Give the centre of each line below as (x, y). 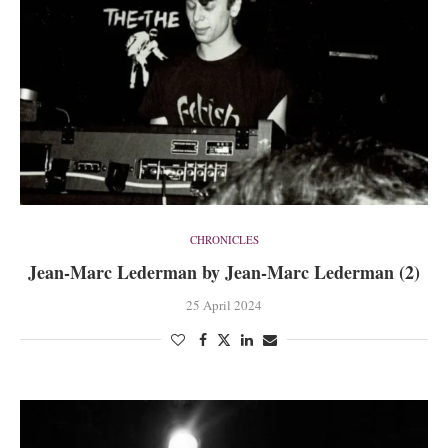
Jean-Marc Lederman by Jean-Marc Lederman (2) (224, 272)
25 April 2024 (224, 305)
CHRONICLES (224, 240)
